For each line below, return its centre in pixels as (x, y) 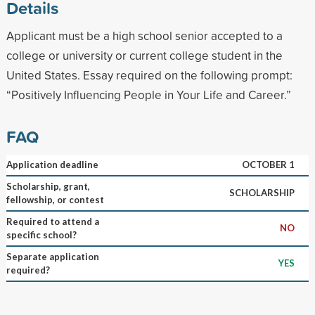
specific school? (41, 234)
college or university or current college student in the (144, 55)
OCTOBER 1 (268, 164)
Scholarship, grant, (48, 186)
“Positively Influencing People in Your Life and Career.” (148, 94)
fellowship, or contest (55, 199)
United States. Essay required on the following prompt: (149, 75)
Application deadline (52, 164)
